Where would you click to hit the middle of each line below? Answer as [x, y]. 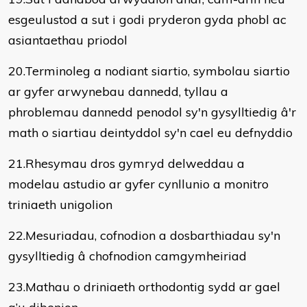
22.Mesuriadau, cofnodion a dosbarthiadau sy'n [144, 235]
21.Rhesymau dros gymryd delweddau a [126, 163]
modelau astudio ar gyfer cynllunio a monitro [138, 184]
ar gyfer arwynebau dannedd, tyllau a [118, 91]
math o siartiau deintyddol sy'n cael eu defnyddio [150, 133]
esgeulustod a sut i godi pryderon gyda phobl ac [147, 20]
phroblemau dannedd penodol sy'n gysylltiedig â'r [152, 112]
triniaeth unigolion [60, 205]
